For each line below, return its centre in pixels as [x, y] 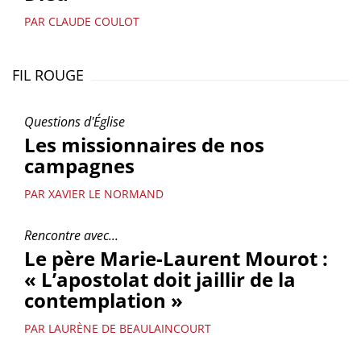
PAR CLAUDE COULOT [82, 21]
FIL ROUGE [48, 75]
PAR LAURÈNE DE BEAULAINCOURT [118, 328]
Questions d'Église [75, 122]
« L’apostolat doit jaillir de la [160, 279]
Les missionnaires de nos [144, 145]
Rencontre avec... [71, 235]
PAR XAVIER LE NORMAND [94, 194]
